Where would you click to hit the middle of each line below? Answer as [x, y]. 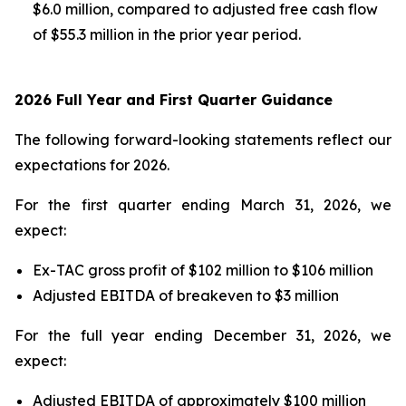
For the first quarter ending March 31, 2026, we [203, 205]
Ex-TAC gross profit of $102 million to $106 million [203, 270]
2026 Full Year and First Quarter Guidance [174, 100]
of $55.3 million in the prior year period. [167, 34]
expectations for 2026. [92, 165]
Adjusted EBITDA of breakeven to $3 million [186, 295]
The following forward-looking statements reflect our [203, 140]
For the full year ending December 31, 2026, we [203, 335]
